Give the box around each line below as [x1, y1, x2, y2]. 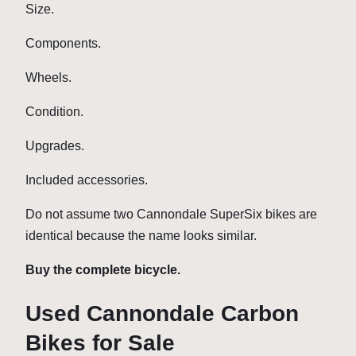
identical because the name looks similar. [25, 228, 257, 242]
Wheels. [25, 70, 72, 84]
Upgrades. [25, 138, 84, 153]
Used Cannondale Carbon [25, 300, 299, 326]
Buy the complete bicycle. [25, 262, 180, 277]
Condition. [25, 104, 83, 118]
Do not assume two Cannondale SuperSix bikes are [25, 207, 317, 221]
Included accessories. [25, 172, 148, 187]
